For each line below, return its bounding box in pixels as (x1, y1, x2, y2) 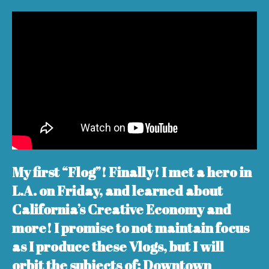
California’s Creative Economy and (12, 200, 231, 219)
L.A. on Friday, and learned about (12, 181, 223, 201)
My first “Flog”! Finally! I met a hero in (12, 163, 252, 182)
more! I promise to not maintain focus (12, 219, 249, 238)
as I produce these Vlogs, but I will (12, 237, 224, 256)
